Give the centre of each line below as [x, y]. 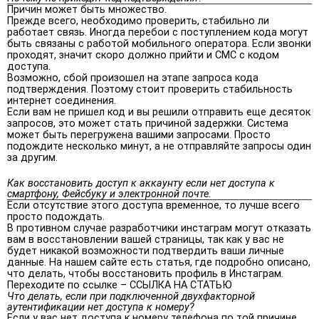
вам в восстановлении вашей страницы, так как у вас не [146, 239]
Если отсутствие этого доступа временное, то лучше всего [153, 205]
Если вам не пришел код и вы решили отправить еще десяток [159, 112]
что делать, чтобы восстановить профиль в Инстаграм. [145, 273]
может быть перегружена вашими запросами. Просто [139, 135]
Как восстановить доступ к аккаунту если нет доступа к [141, 183]
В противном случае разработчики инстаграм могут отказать [159, 228]
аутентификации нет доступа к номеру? [101, 307]
